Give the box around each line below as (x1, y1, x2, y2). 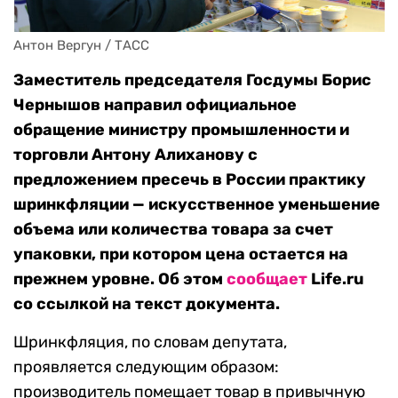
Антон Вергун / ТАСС (13, 37, 149, 54)
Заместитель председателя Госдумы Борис (13, 70, 371, 91)
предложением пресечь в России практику (13, 170, 366, 190)
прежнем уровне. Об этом (13, 269, 227, 290)
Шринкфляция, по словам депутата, (13, 332, 287, 353)
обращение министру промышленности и (13, 120, 349, 140)
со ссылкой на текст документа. (13, 294, 280, 314)
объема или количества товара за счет (13, 219, 333, 240)
